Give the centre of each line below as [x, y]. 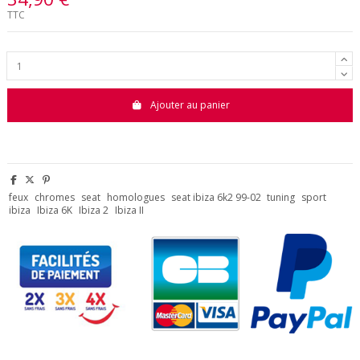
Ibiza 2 [93, 211]
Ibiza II [129, 211]
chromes [55, 198]
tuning [281, 198]
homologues [135, 198]
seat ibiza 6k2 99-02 [216, 198]
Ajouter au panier [190, 104]
